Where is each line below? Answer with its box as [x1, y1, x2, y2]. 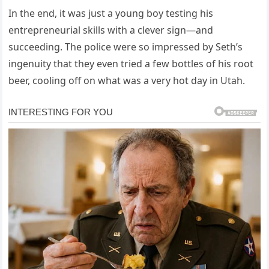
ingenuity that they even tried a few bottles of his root [8, 56, 254, 70]
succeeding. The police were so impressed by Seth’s [8, 40, 243, 53]
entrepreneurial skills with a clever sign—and [8, 23, 214, 37]
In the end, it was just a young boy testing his [8, 6, 214, 20]
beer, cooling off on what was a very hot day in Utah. [8, 73, 246, 87]
